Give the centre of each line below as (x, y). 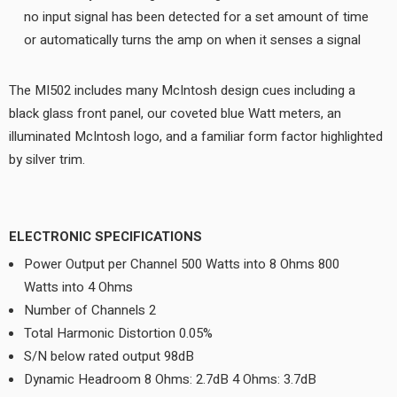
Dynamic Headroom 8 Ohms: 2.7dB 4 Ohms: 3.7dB (170, 379)
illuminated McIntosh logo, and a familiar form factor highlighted (196, 136)
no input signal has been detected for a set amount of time (196, 17)
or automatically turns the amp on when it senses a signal (192, 40)
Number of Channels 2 (90, 310)
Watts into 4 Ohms (78, 287)
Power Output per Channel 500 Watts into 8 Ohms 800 (182, 264)
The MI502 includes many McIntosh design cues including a (182, 90)
